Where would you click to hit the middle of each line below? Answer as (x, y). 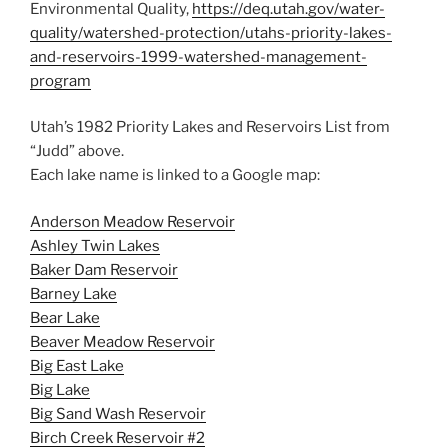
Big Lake (60, 389)
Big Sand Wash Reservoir (118, 413)
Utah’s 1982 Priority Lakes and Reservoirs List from (210, 127)
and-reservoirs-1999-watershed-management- (198, 56)
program (60, 80)
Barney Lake (73, 293)
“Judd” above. (77, 151)
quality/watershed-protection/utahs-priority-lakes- (211, 32)
